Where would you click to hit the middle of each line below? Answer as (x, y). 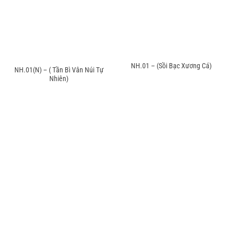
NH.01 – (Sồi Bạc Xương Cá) (171, 65)
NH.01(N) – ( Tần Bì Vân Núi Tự (59, 70)
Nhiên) (59, 78)
